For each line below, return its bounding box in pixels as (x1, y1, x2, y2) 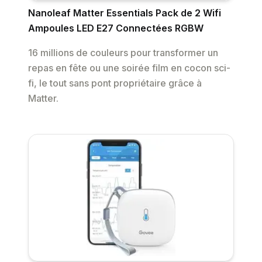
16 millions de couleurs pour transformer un (28, 47, 218, 59)
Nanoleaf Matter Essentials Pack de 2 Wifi (28, 7, 221, 19)
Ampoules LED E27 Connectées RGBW (28, 22, 204, 35)
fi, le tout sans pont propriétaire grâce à (28, 77, 202, 89)
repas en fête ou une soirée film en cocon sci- (28, 62, 230, 74)
